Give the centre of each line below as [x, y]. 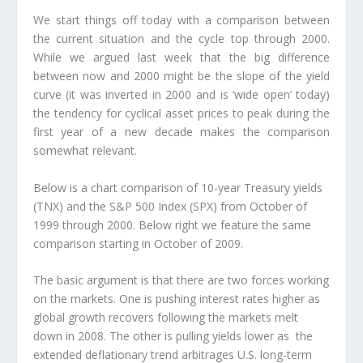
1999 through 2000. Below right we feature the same [172, 224]
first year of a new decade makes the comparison [181, 132]
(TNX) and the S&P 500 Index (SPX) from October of [170, 206]
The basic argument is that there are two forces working [181, 280]
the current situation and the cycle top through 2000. [181, 39]
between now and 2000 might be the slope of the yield [181, 76]
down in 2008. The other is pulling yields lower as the [173, 335]
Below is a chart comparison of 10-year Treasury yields [177, 187]
